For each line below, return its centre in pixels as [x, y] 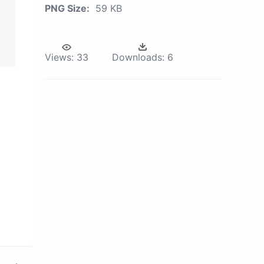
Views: [59, 57]
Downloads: [138, 57]
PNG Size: [67, 8]
